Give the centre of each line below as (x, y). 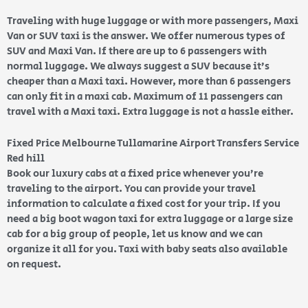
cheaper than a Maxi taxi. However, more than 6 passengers (149, 82)
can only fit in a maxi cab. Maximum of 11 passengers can (145, 97)
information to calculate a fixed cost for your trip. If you (144, 204)
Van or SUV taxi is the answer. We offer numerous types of (146, 36)
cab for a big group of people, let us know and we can (135, 234)
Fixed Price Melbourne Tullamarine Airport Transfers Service (153, 144)
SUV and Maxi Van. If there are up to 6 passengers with (137, 52)
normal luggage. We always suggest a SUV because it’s (138, 67)
